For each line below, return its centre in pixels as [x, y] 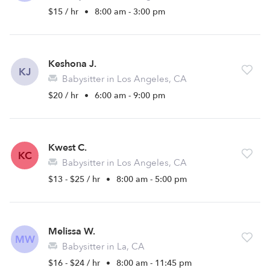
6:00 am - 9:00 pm [130, 96]
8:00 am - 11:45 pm [154, 263]
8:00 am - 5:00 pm [152, 179]
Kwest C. [67, 148]
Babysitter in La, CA [102, 246]
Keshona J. [72, 64]
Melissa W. [72, 231]
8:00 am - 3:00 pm [130, 12]
